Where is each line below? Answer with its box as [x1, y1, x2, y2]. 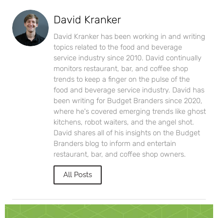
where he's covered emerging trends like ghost [54, 107, 206, 116]
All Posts [63, 170, 92, 179]
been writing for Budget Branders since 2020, [54, 96, 202, 105]
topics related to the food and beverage [54, 42, 182, 52]
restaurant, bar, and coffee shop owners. [54, 149, 186, 159]
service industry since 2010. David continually [54, 53, 201, 62]
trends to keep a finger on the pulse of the [54, 74, 190, 84]
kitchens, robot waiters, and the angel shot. [54, 117, 194, 127]
